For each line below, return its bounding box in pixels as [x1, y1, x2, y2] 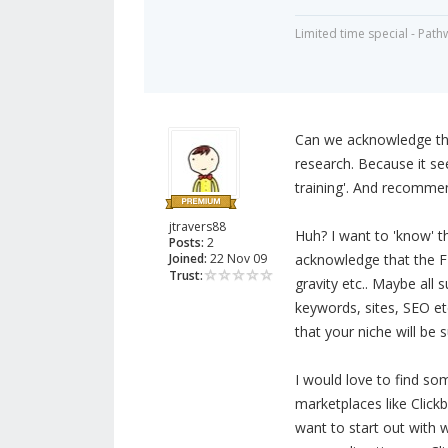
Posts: [169, 234, 204, 252]
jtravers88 [169, 218, 226, 236]
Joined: [169, 250, 207, 268]
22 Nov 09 [207, 250, 267, 268]
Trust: [169, 267, 203, 285]
